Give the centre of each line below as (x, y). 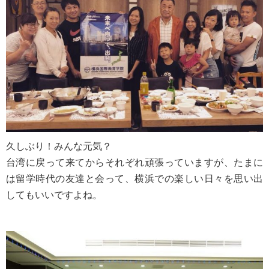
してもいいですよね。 (54, 195)
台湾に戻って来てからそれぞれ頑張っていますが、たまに (134, 162)
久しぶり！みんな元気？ (59, 146)
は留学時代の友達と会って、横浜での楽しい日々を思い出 (134, 179)
